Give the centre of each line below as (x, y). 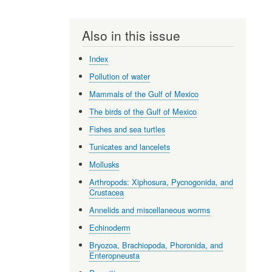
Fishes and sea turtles (127, 129)
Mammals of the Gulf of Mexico (144, 93)
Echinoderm (110, 227)
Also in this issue (131, 36)
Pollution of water (120, 76)
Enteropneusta (115, 255)
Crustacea (107, 192)
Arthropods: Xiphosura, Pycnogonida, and (161, 182)
